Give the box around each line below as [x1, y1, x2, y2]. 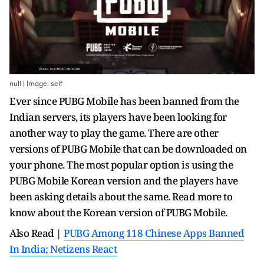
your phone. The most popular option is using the [9, 158, 233, 171]
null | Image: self [9, 80, 62, 87]
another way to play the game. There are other [9, 126, 219, 140]
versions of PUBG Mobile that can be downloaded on [9, 142, 247, 156]
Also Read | [9, 226, 64, 240]
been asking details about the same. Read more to [9, 190, 232, 203]
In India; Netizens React [9, 242, 117, 256]
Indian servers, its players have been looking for [9, 110, 227, 124]
